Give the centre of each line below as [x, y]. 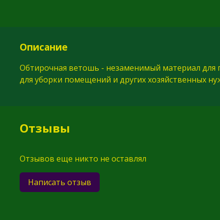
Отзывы [45, 128]
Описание [44, 47]
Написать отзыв [60, 182]
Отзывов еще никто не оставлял [83, 159]
